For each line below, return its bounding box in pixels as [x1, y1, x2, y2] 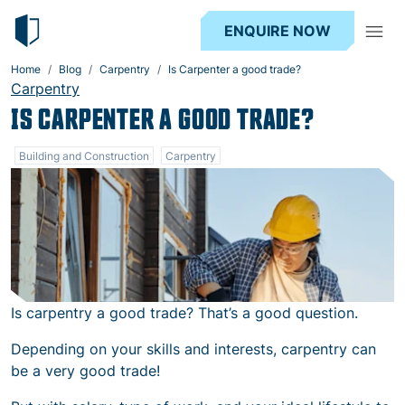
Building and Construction [19, 149, 149, 163]
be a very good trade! [11, 362, 160, 380]
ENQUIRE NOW [224, 22, 331, 40]
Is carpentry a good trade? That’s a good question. [11, 304, 358, 322]
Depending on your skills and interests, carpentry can [11, 340, 376, 358]
